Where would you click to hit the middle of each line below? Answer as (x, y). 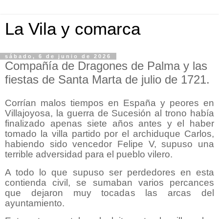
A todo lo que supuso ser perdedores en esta (109, 172)
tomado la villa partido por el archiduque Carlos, (109, 133)
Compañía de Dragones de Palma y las (106, 66)
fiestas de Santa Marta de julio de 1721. (107, 79)
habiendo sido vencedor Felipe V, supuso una (109, 144)
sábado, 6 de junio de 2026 (58, 56)
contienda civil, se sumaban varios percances (109, 182)
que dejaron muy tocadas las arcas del (109, 193)
